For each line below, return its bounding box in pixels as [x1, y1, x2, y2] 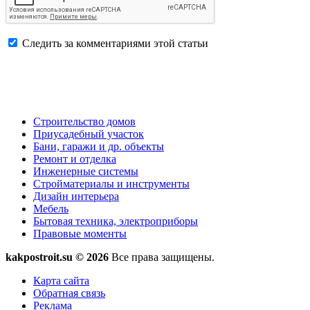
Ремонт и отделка [33, 152, 116, 165]
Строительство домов [33, 115, 136, 127]
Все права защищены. [109, 250, 215, 263]
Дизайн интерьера [33, 190, 119, 202]
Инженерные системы [33, 165, 138, 177]
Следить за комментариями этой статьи [22, 37, 208, 49]
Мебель [33, 202, 69, 215]
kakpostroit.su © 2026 [6, 250, 109, 263]
